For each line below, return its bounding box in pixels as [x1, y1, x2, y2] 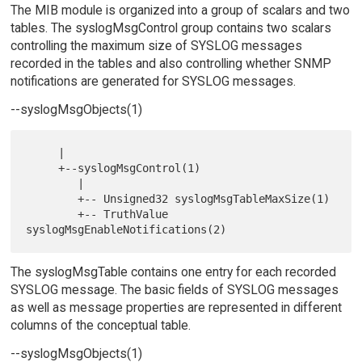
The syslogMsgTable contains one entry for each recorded [10, 264, 336, 280]
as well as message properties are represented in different [10, 300, 342, 316]
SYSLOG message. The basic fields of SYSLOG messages [10, 282, 339, 298]
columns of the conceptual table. [10, 318, 191, 334]
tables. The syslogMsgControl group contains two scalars [10, 20, 331, 36]
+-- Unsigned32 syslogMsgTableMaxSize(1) [26, 192, 78, 206]
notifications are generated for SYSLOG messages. [10, 74, 296, 90]
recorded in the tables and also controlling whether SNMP [10, 56, 331, 72]
